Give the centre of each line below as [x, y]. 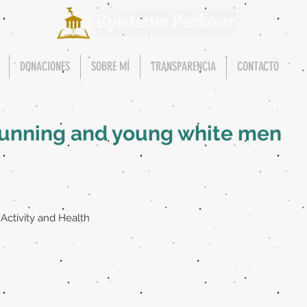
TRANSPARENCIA [183, 66]
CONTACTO [258, 66]
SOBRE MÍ [110, 66]
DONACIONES [45, 66]
